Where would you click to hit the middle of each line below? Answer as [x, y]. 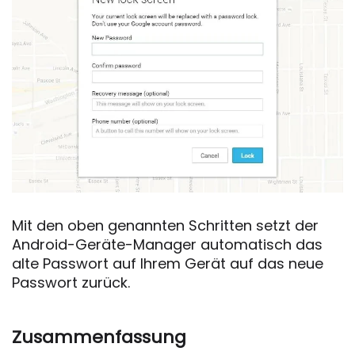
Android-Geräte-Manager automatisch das [167, 245]
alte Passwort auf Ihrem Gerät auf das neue [168, 264]
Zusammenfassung [99, 338]
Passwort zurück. [71, 283]
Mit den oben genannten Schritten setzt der [165, 226]
